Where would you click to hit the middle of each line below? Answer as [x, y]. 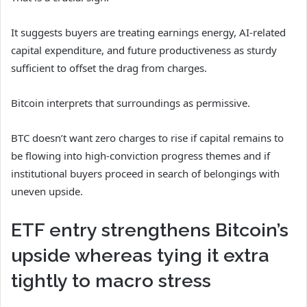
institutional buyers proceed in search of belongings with [145, 173]
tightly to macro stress [111, 280]
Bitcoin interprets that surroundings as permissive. [131, 102]
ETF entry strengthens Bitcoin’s [150, 230]
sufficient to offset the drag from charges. [109, 67]
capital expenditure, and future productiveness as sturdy [144, 50]
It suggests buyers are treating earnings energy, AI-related [148, 32]
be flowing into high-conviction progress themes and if [140, 155]
